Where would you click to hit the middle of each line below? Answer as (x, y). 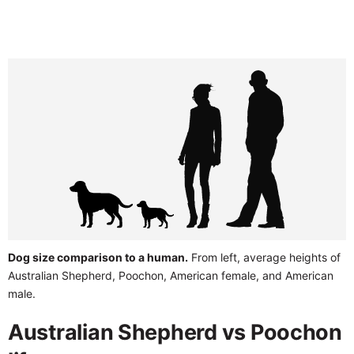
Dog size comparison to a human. (98, 257)
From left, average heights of (264, 257)
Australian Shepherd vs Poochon (175, 332)
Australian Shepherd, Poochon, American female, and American (171, 275)
